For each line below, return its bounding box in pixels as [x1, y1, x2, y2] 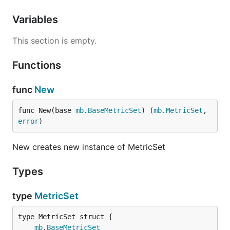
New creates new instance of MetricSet [12, 142, 165, 152]
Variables [12, 13, 61, 26]
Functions [12, 59, 64, 71]
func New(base [18, 106, 75, 114]
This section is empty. [12, 35, 97, 46]
